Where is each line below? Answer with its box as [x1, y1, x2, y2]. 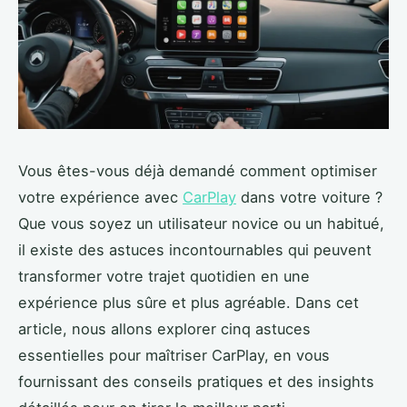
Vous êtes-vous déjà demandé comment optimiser [18, 161, 377, 180]
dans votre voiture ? [236, 187, 382, 206]
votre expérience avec [18, 187, 183, 206]
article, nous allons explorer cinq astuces [18, 319, 311, 338]
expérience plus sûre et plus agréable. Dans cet [18, 293, 359, 312]
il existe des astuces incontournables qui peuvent [18, 240, 372, 259]
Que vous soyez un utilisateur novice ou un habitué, [18, 213, 384, 233]
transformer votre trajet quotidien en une [18, 266, 310, 285]
